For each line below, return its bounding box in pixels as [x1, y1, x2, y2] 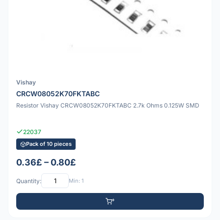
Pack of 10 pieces [26, 140, 72, 148]
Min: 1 [69, 177, 83, 184]
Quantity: [16, 177, 41, 185]
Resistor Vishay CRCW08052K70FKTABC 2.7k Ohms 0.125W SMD [16, 101, 199, 109]
